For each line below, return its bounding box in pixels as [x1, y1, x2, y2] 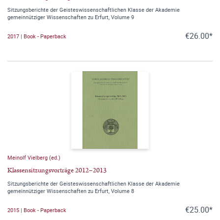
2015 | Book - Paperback [7, 206, 66, 214]
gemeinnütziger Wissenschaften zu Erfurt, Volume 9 [7, 13, 134, 21]
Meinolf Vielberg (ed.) [7, 154, 60, 162]
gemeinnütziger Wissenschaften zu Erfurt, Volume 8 [7, 187, 134, 195]
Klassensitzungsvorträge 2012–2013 [7, 165, 107, 176]
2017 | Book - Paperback [7, 32, 66, 40]
